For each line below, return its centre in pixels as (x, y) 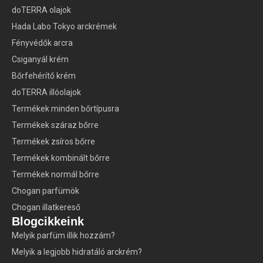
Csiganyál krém (40, 60)
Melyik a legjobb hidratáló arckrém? (77, 252)
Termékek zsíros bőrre (53, 142)
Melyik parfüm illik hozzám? (63, 236)
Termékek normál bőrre (55, 175)
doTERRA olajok (41, 10)
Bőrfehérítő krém (44, 76)
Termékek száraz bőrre (55, 125)
